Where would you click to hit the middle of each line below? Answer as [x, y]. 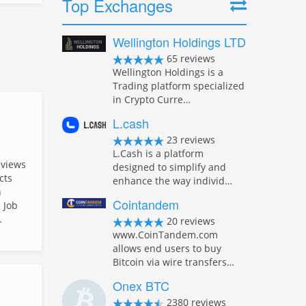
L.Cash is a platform [158, 153]
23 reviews [190, 140]
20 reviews [190, 221]
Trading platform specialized [179, 86]
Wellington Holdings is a [168, 72]
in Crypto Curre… [152, 99]
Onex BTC [141, 286]
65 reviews [190, 58]
